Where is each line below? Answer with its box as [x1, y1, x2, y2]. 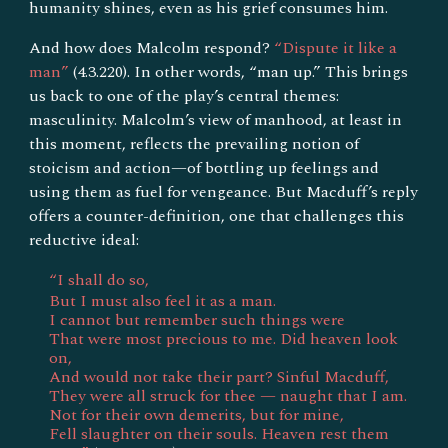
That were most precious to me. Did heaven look [49, 326, 399, 351]
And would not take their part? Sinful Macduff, [49, 364, 390, 389]
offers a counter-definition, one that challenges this [29, 203, 405, 228]
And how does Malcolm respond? [29, 35, 275, 60]
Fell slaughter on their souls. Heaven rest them [49, 421, 390, 446]
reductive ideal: [29, 227, 140, 252]
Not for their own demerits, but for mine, [49, 402, 345, 427]
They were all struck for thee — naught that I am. [49, 383, 408, 408]
